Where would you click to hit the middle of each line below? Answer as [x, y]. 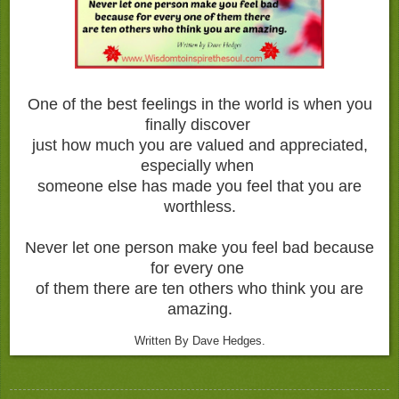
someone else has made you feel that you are [199, 186]
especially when [199, 165]
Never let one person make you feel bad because [199, 247]
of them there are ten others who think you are [199, 288]
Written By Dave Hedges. [199, 341]
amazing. [199, 309]
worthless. [199, 206]
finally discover [199, 124]
